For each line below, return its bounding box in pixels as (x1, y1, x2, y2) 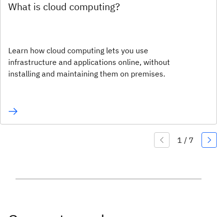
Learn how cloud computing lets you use (8, 46, 148, 56)
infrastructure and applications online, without (8, 57, 170, 67)
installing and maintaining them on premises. (8, 69, 165, 79)
